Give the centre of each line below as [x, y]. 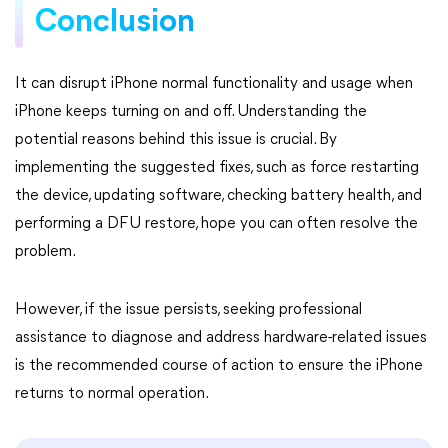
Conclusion [115, 23]
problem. [45, 252]
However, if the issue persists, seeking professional [188, 310]
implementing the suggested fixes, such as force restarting [217, 168]
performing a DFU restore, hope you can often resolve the [216, 224]
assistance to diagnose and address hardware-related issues [221, 338]
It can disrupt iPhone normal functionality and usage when [214, 84]
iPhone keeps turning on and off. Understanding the [191, 112]
